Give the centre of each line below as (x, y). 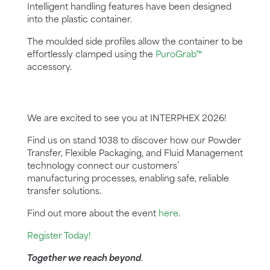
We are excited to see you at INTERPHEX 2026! (127, 119)
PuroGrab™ (179, 55)
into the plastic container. (80, 20)
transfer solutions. (64, 192)
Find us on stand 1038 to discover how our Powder (134, 141)
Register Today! (59, 237)
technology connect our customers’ (103, 167)
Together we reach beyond (84, 259)
